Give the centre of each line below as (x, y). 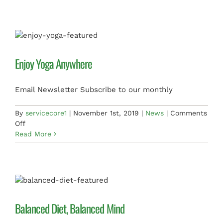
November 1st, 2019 (106, 113)
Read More (33, 134)
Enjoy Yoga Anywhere (54, 64)
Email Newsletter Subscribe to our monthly (94, 90)
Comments (189, 113)
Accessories (45, 10)
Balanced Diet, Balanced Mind (70, 209)
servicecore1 (46, 113)
